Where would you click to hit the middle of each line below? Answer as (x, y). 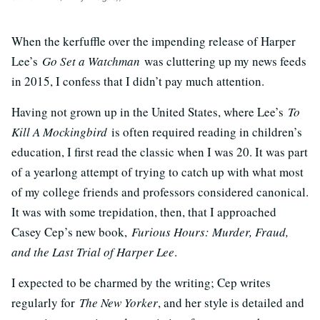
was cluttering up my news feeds (223, 61)
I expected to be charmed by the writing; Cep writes (141, 282)
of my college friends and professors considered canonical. (160, 191)
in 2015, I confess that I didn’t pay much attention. (138, 81)
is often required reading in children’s (207, 131)
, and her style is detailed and (231, 302)
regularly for (45, 302)
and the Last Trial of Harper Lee (93, 251)
